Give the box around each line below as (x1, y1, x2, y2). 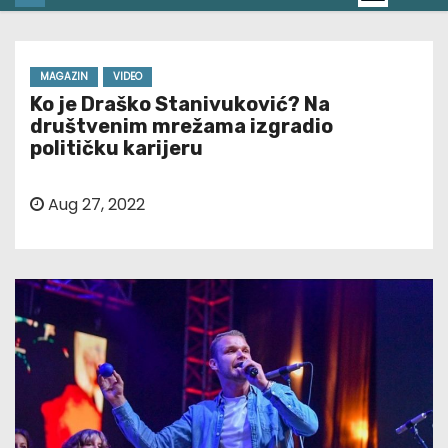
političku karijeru (30, 136, 203, 161)
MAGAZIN (40, 69, 88, 85)
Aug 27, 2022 (44, 193, 145, 217)
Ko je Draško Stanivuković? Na (30, 92, 330, 117)
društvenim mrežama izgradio (30, 114, 333, 139)
